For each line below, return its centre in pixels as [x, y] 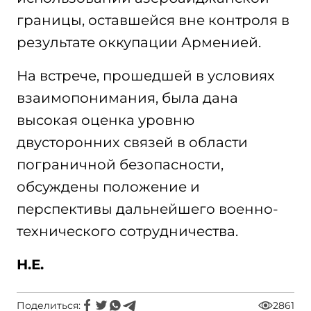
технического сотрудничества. [127, 231]
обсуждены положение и [108, 187]
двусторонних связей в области [132, 142]
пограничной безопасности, [120, 165]
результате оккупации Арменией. [139, 42]
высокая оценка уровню [106, 120]
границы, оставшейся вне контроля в [153, 20]
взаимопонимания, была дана [127, 98]
